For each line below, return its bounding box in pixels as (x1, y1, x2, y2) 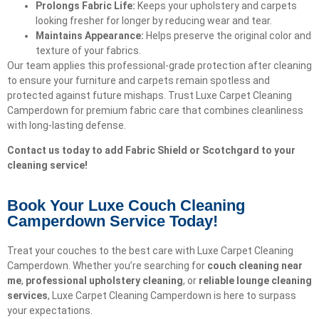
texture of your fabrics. (36, 44, 141, 56)
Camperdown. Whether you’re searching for (7, 259, 207, 271)
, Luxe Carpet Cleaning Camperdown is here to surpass (48, 289, 296, 301)
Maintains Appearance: (36, 29, 144, 41)
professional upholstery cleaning (26, 274, 183, 286)
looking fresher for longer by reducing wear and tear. (36, 14, 272, 26)
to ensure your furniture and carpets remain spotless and (7, 74, 270, 86)
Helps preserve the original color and (144, 29, 311, 41)
